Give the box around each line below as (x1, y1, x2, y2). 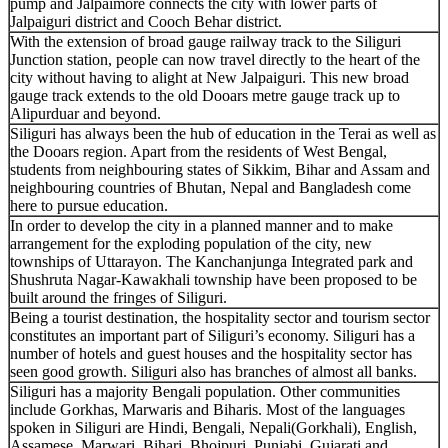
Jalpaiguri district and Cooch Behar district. (10, 12, 282, 30)
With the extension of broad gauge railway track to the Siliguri (10, 32, 401, 50)
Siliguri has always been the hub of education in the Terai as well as (10, 124, 436, 142)
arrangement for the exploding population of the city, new (10, 234, 372, 252)
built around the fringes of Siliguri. (10, 288, 227, 306)
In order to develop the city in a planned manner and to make (10, 216, 393, 234)
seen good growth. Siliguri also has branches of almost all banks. (10, 362, 417, 380)
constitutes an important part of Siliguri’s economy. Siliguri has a (10, 326, 415, 344)
